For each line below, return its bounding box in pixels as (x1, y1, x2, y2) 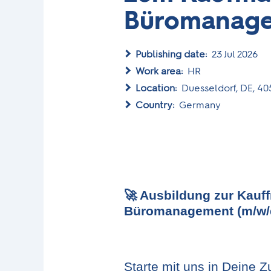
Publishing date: (135, 48, 212, 60)
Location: (135, 82, 181, 94)
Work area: (135, 65, 188, 77)
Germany (179, 99, 221, 111)
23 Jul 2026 (212, 48, 258, 60)
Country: (135, 99, 179, 111)
